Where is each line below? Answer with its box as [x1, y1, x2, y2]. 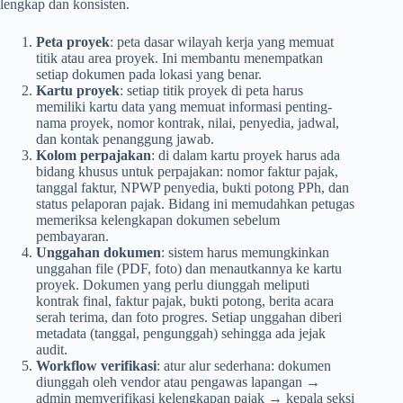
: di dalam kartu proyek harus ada [151, 148, 340, 164]
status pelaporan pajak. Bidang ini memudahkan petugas [36, 196, 354, 212]
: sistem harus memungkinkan [161, 245, 329, 261]
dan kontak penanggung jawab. [36, 131, 214, 148]
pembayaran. [36, 228, 109, 245]
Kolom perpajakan [36, 148, 151, 164]
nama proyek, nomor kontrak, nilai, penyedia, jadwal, [36, 115, 339, 131]
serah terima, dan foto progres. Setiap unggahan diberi [36, 309, 342, 326]
